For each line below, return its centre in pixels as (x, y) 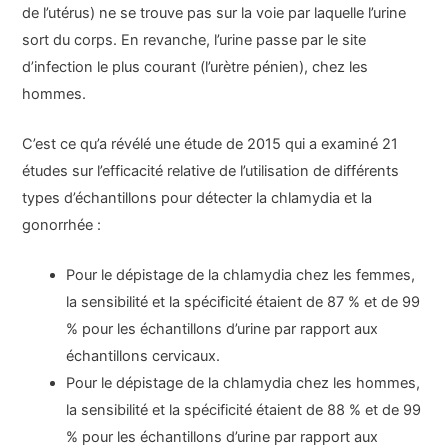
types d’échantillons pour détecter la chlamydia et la (197, 197)
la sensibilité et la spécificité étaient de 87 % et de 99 (243, 302)
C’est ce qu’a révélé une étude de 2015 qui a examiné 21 (210, 143)
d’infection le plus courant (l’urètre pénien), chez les (195, 66)
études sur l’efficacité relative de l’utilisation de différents (211, 170)
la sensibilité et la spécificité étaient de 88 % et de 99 (244, 410)
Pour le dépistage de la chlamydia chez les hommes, (243, 383)
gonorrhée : (62, 224)
